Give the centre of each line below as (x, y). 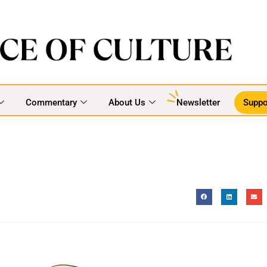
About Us (127, 102)
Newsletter (198, 102)
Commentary (51, 102)
